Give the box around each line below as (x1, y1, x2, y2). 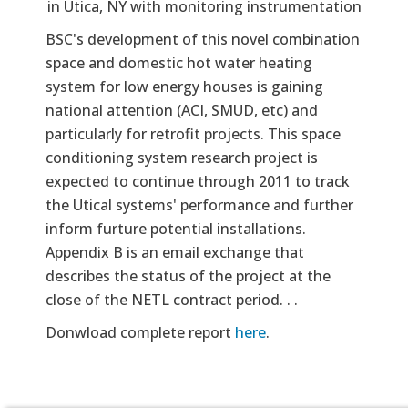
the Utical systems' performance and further (46, 194, 353, 215)
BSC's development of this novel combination (46, 28, 360, 49)
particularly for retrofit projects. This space (46, 123, 341, 144)
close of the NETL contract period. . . (46, 289, 298, 310)
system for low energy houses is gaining (46, 76, 323, 97)
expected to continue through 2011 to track (46, 170, 350, 191)
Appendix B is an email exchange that (46, 241, 304, 262)
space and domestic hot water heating (46, 52, 312, 73)
